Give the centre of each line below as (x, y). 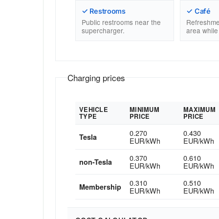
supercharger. (103, 31)
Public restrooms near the (121, 22)
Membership (100, 187)
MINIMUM (144, 110)
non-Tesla (96, 162)
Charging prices (96, 78)
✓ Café (198, 11)
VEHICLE (94, 110)
